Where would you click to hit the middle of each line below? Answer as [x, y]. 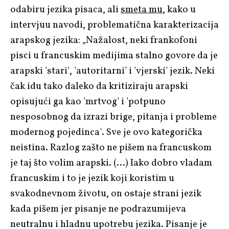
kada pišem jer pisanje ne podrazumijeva [98, 209]
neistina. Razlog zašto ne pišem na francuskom [111, 147]
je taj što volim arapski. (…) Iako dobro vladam [111, 163]
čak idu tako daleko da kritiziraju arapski [99, 86]
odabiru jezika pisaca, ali [65, 9]
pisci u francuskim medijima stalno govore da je [114, 55]
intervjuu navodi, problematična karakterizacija [114, 25]
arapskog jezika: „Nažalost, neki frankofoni [104, 40]
